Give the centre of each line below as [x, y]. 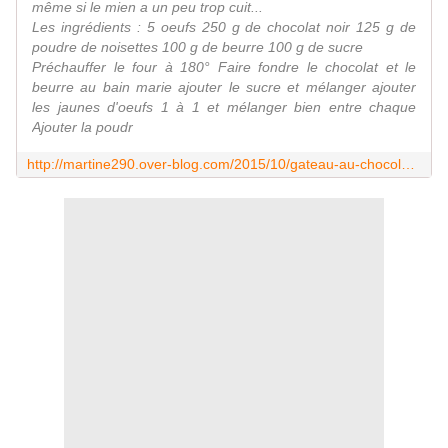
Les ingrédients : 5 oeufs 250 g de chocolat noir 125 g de [224, 27]
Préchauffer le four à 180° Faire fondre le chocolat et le [224, 67]
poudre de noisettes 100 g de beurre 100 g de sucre [197, 47]
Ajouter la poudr [82, 127]
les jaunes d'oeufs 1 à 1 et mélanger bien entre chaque [224, 107]
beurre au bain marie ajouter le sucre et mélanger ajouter [224, 87]
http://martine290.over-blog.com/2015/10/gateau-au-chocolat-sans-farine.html [408, 164]
